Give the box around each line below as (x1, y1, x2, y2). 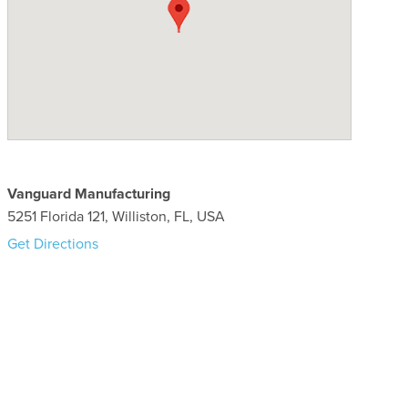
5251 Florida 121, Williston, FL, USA (7, 207, 226, 226)
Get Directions (7, 234, 99, 253)
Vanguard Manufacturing (7, 184, 171, 203)
